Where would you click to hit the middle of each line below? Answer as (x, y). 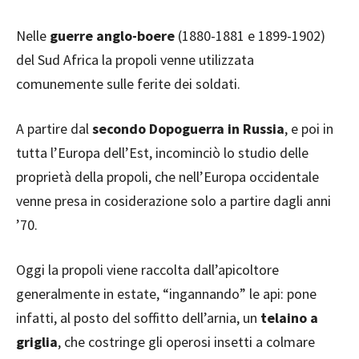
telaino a (289, 318)
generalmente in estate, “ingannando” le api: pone (166, 294)
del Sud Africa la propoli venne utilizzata (135, 60)
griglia (37, 342)
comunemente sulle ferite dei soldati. (128, 84)
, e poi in (309, 129)
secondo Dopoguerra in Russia (188, 129)
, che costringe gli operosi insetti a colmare (186, 342)
